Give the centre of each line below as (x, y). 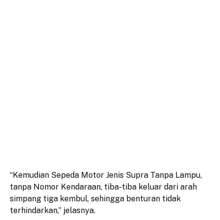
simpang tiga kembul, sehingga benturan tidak (95, 198)
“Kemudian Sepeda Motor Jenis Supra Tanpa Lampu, (106, 175)
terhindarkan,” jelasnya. (53, 210)
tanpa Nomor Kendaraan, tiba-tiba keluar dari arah (103, 187)
